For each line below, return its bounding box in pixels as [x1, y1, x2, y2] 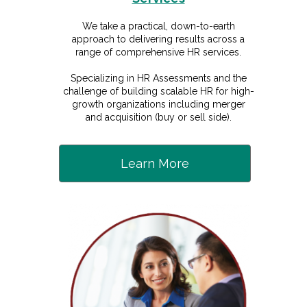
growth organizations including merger [71, 99, 245, 110]
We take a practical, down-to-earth [82, 21, 235, 32]
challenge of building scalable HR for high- [62, 86, 254, 97]
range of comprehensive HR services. [75, 47, 241, 58]
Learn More [121, 156, 189, 171]
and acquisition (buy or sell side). [85, 112, 232, 123]
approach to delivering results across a [72, 34, 245, 45]
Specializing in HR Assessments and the [70, 73, 247, 84]
